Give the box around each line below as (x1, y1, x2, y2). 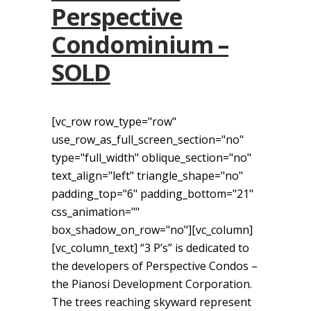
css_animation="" (51, 203, 140, 219)
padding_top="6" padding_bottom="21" (51, 185, 253, 201)
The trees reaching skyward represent (51, 294, 251, 310)
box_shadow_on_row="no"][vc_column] (51, 221, 253, 237)
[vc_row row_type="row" (51, 113, 176, 129)
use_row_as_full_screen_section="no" (51, 131, 244, 147)
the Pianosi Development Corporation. (51, 276, 252, 292)
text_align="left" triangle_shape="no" (51, 167, 243, 183)
